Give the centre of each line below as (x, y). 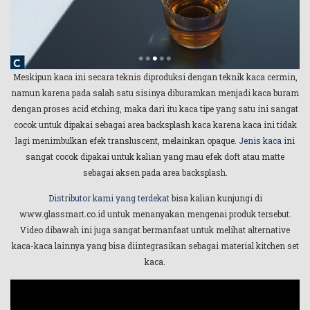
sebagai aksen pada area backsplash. (155, 172)
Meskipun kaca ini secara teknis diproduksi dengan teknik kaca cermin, (155, 76)
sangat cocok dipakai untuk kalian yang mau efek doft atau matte (155, 156)
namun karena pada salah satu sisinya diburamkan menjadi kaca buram (155, 92)
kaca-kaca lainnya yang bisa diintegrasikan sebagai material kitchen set (155, 245)
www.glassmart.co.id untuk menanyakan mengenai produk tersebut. (155, 213)
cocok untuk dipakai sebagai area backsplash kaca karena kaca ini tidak (155, 124)
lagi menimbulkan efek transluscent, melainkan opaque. (127, 140)
